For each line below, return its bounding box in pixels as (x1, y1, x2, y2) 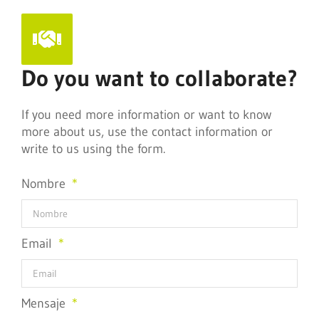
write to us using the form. (21, 141, 165, 157)
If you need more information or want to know (21, 107, 271, 122)
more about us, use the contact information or (21, 124, 273, 140)
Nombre (21, 176, 69, 192)
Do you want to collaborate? (21, 64, 298, 92)
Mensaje (21, 296, 69, 311)
